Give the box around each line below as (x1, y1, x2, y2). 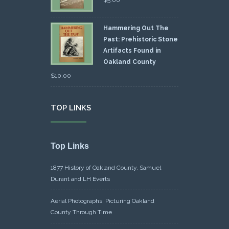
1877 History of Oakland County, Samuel (51, 164, 161, 171)
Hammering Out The (103, 24, 169, 32)
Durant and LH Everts (51, 175, 110, 182)
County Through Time (51, 208, 112, 216)
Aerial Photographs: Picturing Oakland (51, 197, 154, 204)
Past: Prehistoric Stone (103, 35, 178, 43)
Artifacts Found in (103, 47, 161, 54)
